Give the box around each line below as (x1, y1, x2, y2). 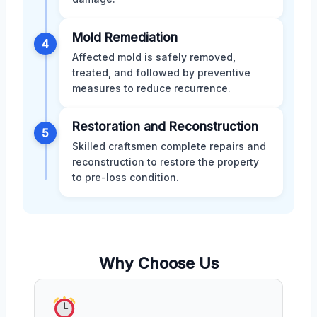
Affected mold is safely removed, (72, 50, 236, 63)
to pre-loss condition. (72, 171, 179, 183)
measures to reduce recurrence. (72, 81, 231, 94)
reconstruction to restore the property (72, 155, 259, 168)
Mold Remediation (72, 30, 178, 45)
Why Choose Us (98, 253, 219, 272)
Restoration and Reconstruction (72, 119, 258, 134)
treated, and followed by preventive (72, 66, 250, 79)
